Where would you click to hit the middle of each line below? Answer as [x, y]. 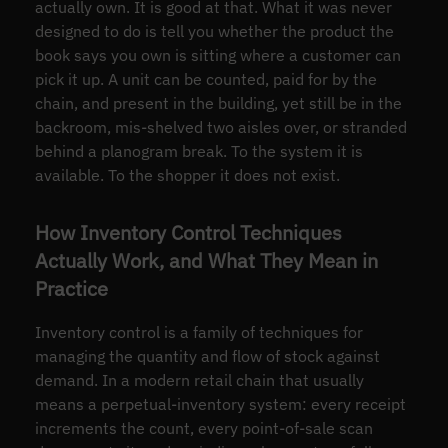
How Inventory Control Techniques [188, 233]
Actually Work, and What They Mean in [206, 261]
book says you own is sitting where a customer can [217, 55]
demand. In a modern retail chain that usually [199, 380]
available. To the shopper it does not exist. [187, 175]
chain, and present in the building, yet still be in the [218, 103]
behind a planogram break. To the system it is [198, 151]
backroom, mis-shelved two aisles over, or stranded [220, 127]
